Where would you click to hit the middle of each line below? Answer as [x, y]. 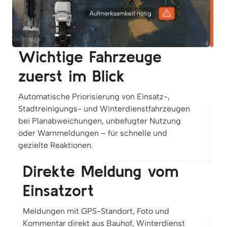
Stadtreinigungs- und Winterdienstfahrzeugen [104, 109]
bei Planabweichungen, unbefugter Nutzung [100, 121]
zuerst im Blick [71, 76]
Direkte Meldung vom [101, 171]
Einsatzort [58, 191]
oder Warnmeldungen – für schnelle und [93, 133]
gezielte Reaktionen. [56, 145]
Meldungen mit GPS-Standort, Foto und [96, 211]
